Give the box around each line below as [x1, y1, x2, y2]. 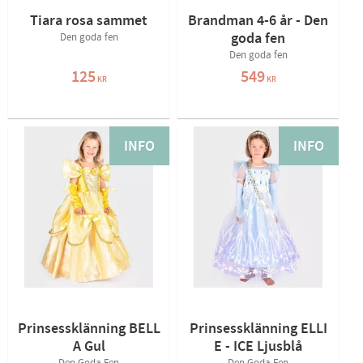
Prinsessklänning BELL [17, 318, 160, 339]
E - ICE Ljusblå [214, 336, 302, 357]
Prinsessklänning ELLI [189, 318, 327, 339]
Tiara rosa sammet [30, 11, 147, 31]
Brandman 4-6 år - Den [188, 11, 328, 31]
